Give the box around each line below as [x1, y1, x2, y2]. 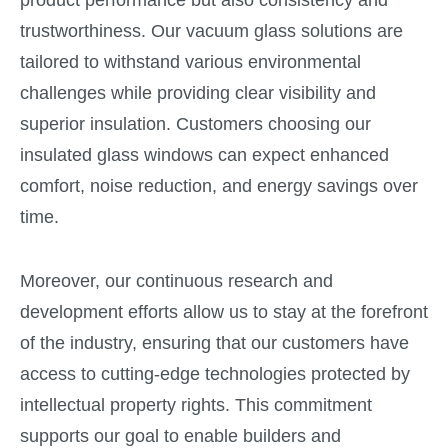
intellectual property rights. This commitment [20, 395, 372, 416]
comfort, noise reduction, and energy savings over [20, 175, 418, 196]
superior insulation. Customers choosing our [20, 113, 371, 134]
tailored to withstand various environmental [20, 51, 361, 72]
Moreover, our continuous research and [20, 271, 333, 292]
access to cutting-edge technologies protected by [20, 364, 410, 385]
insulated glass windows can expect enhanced [20, 144, 389, 165]
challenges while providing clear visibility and [20, 82, 376, 103]
